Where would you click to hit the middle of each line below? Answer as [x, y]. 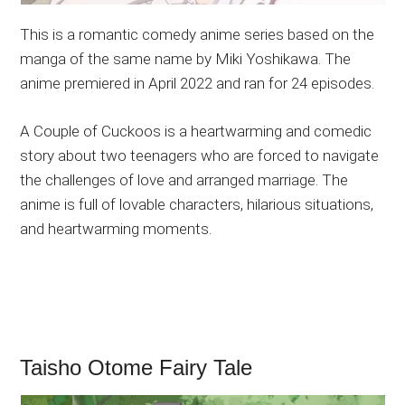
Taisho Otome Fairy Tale [137, 367]
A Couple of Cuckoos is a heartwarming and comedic [196, 131]
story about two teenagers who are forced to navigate [200, 155]
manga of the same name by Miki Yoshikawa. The [186, 58]
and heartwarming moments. [116, 228]
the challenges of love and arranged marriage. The [184, 179]
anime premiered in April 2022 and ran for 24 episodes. [198, 83]
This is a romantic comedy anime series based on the [198, 34]
